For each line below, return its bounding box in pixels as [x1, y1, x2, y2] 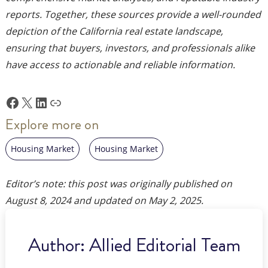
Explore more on [5, 114, 99, 135]
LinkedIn [33, 92, 91, 112]
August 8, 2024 [5, 194, 71, 208]
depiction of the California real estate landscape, [5, 25, 223, 38]
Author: [28, 231, 89, 259]
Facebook [4, 92, 69, 112]
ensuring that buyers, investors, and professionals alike [5, 41, 255, 55]
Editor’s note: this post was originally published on [5, 177, 232, 191]
